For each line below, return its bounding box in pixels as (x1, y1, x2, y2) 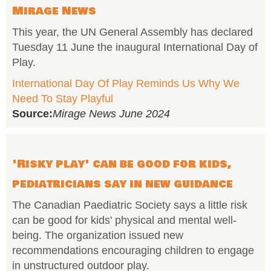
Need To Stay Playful (12, 93, 113, 105)
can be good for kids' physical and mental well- (12, 214, 237, 226)
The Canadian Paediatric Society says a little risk (12, 199, 247, 211)
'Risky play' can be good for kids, (12, 155, 231, 172)
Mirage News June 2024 (53, 108, 170, 120)
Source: (12, 108, 53, 120)
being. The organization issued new (12, 229, 183, 241)
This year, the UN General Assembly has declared (12, 26, 253, 38)
